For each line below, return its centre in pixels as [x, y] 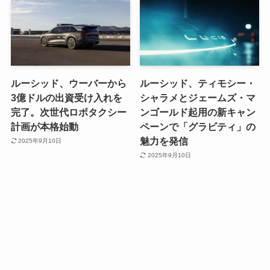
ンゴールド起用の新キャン [198, 112]
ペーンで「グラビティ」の [198, 126]
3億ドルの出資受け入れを [66, 97]
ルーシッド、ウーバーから [68, 83]
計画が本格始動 [44, 126]
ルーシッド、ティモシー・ [198, 83]
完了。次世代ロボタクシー [68, 112]
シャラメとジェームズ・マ [198, 97]
